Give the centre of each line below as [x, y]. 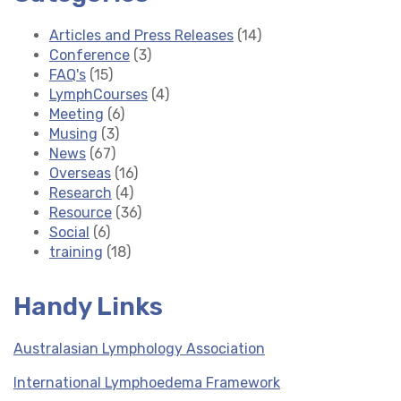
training [76, 252]
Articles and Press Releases [141, 35]
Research [81, 193]
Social [69, 232]
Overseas [80, 173]
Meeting [77, 114]
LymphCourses [98, 94]
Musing [73, 134]
